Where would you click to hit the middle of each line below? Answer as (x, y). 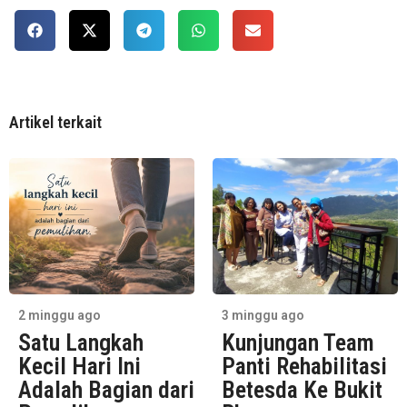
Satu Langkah (81, 342)
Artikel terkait (55, 122)
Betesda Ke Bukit (302, 390)
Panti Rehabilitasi (304, 366)
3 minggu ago (263, 315)
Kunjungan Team (298, 342)
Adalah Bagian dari (106, 390)
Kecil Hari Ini (79, 366)
